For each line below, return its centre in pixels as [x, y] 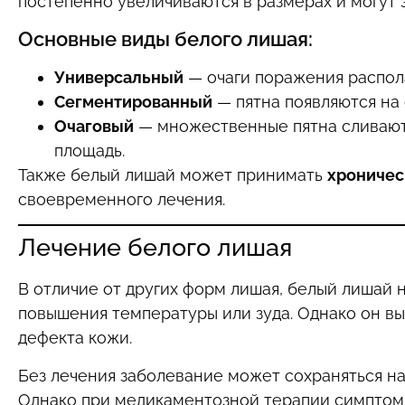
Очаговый [94, 126]
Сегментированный [133, 101]
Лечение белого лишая [155, 248]
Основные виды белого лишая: [165, 38]
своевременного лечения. [122, 199]
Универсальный [119, 77]
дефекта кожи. [75, 338]
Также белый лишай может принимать [173, 174]
